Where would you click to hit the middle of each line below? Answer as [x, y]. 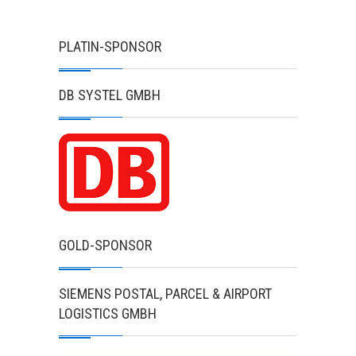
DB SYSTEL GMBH [110, 95]
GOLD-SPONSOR [105, 245]
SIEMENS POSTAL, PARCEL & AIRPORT [165, 294]
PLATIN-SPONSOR [110, 46]
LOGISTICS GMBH [108, 313]
